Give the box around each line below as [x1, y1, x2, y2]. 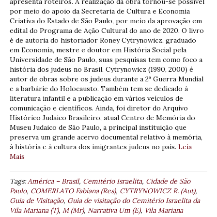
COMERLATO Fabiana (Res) [31, 186, 116, 195]
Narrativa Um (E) [88, 205, 140, 215]
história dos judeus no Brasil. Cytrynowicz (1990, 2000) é [10, 64, 193, 74]
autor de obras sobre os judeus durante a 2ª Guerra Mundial [10, 74, 203, 83]
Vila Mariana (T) [10, 205, 59, 215]
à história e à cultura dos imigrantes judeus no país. [10, 142, 178, 151]
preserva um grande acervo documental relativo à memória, [10, 132, 202, 141]
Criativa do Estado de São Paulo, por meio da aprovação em [10, 16, 202, 25]
